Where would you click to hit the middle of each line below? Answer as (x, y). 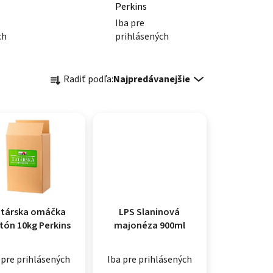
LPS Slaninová (150, 212)
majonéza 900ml (149, 225)
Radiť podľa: (88, 79)
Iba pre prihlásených (149, 259)
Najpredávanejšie (152, 79)
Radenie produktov (115, 69)
